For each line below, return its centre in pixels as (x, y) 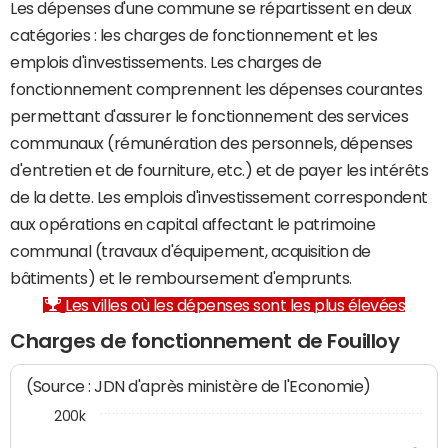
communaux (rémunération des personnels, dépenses (211, 143)
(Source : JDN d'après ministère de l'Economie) (199, 387)
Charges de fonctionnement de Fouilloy (205, 341)
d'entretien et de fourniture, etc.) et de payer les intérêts (219, 170)
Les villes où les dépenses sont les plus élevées (235, 305)
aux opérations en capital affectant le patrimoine (193, 224)
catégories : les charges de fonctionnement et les (194, 35)
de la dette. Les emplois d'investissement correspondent (219, 197)
